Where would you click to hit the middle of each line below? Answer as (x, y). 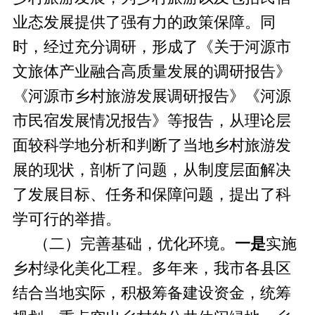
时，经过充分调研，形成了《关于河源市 (152, 47)
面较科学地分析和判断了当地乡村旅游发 (152, 145)
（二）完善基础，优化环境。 (123, 244)
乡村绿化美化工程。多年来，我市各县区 (152, 268)
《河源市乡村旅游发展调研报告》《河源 (152, 96)
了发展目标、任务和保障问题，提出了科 (152, 194)
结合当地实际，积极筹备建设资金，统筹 (152, 293)
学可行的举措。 (66, 219)
